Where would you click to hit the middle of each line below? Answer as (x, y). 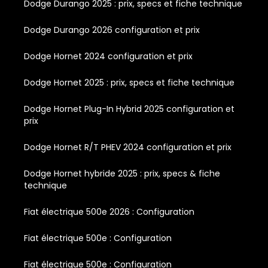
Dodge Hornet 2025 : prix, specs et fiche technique (129, 82)
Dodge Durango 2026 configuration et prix (112, 30)
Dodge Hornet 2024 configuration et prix (108, 56)
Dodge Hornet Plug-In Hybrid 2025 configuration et (129, 109)
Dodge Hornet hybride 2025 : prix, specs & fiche (122, 173)
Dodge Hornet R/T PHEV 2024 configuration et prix (128, 147)
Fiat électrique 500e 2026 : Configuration (109, 211)
